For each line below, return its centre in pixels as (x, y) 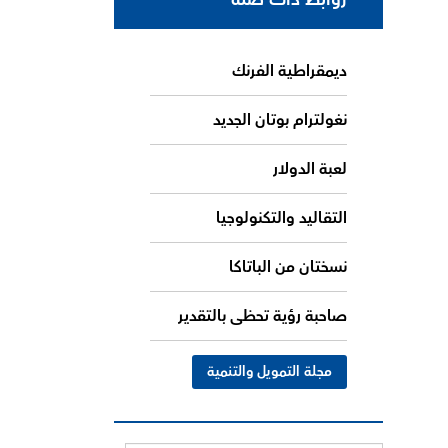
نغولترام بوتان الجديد (280, 119)
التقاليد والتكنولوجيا (282, 217)
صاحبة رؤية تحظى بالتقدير (263, 315)
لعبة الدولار (310, 168)
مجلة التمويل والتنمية (270, 371)
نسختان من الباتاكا (288, 266)
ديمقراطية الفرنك (290, 70)
